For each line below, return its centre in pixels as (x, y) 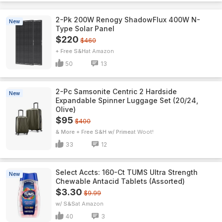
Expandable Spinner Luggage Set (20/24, (127, 100)
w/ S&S (65, 204)
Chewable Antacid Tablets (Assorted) (120, 181)
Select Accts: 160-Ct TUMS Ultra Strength (127, 172)
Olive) (66, 109)
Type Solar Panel (85, 28)
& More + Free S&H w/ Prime (93, 132)
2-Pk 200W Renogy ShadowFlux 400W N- (128, 20)
